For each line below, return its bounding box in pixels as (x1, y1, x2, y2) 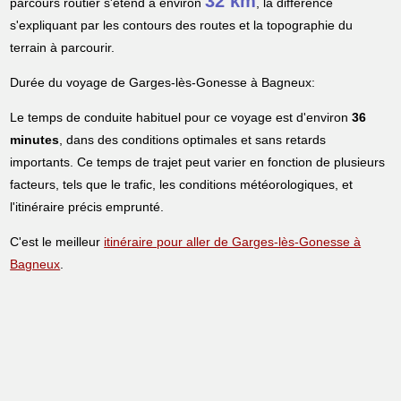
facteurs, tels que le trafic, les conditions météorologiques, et (10, 177, 354, 192)
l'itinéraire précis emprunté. (10, 200, 165, 215)
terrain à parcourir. (10, 40, 115, 55)
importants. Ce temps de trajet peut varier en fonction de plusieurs (10, 155, 386, 170)
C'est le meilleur (10, 235, 105, 250)
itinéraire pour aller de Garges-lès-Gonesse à (104, 235, 362, 250)
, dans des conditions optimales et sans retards (59, 132, 327, 148)
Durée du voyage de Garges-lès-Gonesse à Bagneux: (10, 75, 316, 90)
